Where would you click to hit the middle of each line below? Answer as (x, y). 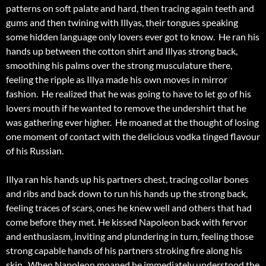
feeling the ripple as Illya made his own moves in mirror (117, 80)
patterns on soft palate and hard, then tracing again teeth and (130, 8)
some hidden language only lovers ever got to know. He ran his (133, 37)
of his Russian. (37, 151)
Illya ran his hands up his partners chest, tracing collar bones (127, 179)
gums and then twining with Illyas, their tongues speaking (122, 23)
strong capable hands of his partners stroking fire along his (124, 251)
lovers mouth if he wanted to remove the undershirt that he (126, 108)
